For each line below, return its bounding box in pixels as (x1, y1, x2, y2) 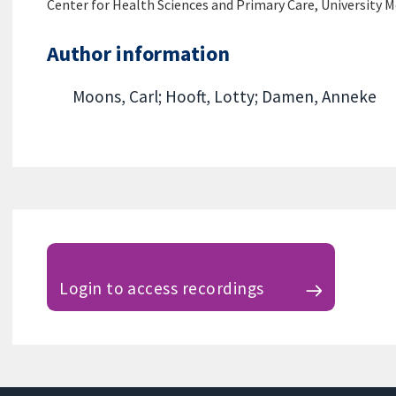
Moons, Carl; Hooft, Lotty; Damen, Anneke (72, 85, 377, 107)
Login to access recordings (59, 277, 264, 299)
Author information (46, 40, 230, 68)
